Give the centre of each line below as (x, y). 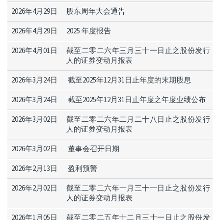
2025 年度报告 (89, 31)
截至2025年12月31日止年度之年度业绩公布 (137, 99)
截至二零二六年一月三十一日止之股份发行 (138, 188)
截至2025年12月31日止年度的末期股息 (130, 80)
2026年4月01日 (35, 50)
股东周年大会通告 (96, 11)
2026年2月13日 (35, 168)
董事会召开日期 (94, 149)
